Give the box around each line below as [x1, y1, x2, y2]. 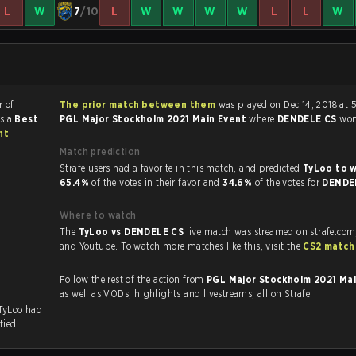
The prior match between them [60, 99, 216, 111]
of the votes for [254, 176, 323, 189]
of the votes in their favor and [91, 176, 223, 189]
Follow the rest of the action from [60, 273, 207, 286]
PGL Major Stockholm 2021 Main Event [60, 113, 250, 126]
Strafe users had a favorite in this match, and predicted [239, 162, 303, 175]
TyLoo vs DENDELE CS [78, 226, 187, 238]
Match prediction [60, 145, 141, 158]
